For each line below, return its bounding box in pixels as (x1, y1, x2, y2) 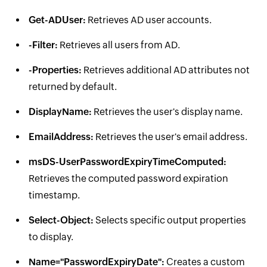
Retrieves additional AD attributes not (82, 64, 250, 76)
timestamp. (29, 190, 80, 201)
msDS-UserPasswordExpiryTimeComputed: (29, 156, 226, 167)
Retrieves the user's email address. (94, 131, 247, 142)
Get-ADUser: (29, 14, 86, 26)
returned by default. (29, 81, 117, 92)
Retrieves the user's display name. (92, 106, 243, 117)
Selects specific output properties (94, 215, 246, 226)
